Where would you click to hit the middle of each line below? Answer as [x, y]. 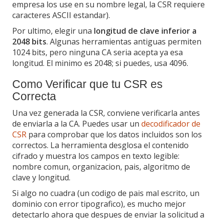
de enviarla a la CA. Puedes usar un [77, 123]
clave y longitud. [41, 177]
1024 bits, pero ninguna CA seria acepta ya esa [98, 52]
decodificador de [171, 123]
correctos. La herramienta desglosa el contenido [100, 145]
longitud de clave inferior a [145, 31]
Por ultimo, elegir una [53, 31]
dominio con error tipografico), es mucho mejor [99, 204]
